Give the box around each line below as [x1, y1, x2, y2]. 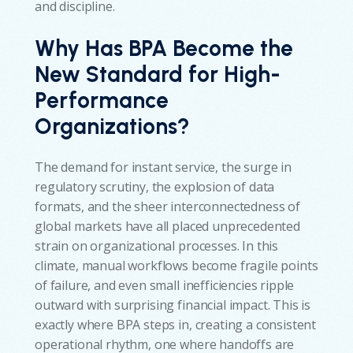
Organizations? [35, 112, 190, 139]
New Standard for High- [35, 60, 281, 87]
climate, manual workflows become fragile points [35, 256, 318, 274]
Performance [35, 86, 169, 113]
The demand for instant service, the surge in [35, 158, 292, 176]
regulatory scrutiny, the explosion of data [35, 177, 275, 195]
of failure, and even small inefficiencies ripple [35, 276, 295, 294]
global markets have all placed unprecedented [35, 217, 300, 235]
